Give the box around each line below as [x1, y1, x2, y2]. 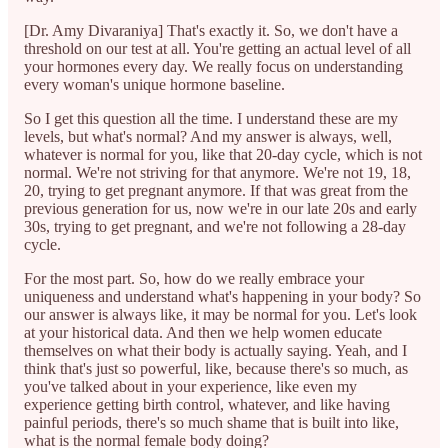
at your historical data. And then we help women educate [24, 323, 382, 341]
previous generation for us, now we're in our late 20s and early [24, 199, 417, 217]
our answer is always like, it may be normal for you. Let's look [24, 305, 417, 323]
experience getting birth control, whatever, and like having [24, 395, 390, 413]
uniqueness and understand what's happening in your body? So [24, 287, 421, 305]
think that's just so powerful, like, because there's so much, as [24, 359, 408, 377]
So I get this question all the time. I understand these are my [24, 109, 398, 127]
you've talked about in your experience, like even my [24, 377, 357, 395]
